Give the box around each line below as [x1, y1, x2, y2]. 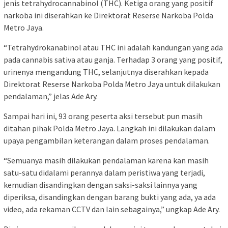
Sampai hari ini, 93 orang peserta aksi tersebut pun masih [4, 110, 203, 121]
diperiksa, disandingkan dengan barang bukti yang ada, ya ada [4, 191, 216, 202]
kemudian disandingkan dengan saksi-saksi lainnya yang [4, 179, 197, 190]
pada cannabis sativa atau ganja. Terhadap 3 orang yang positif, [4, 54, 222, 65]
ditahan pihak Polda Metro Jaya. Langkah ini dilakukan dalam [4, 123, 215, 133]
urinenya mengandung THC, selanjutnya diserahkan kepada [4, 66, 209, 77]
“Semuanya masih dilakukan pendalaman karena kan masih [4, 155, 209, 165]
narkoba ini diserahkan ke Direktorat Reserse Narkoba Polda [4, 10, 213, 20]
